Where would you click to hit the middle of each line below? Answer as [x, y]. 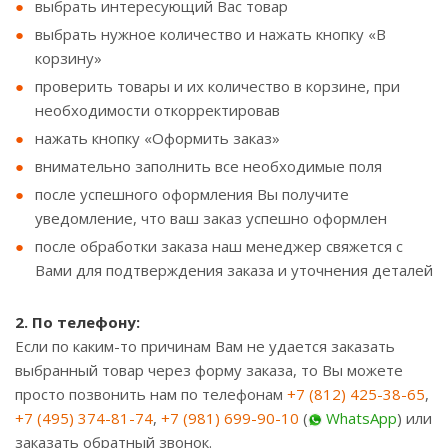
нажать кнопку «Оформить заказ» [157, 138]
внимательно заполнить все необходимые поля [208, 166]
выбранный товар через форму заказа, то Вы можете [209, 370]
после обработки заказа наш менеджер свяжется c [219, 246]
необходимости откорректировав [157, 110]
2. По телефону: [77, 322]
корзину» [68, 58]
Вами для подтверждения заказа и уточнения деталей [234, 270]
